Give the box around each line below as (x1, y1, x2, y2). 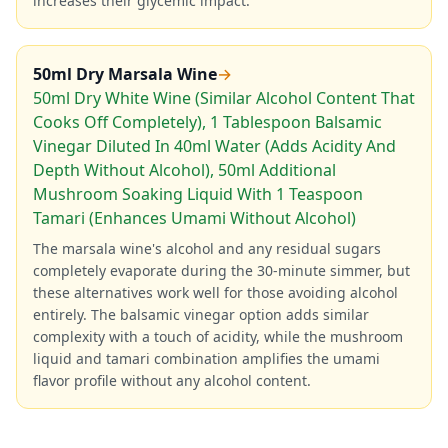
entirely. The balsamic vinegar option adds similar (33, 305, 369, 324)
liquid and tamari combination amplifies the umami (33, 349, 380, 368)
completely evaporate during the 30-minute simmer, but (33, 261, 410, 280)
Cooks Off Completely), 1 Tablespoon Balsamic (33, 111, 382, 133)
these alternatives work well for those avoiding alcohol (33, 283, 398, 302)
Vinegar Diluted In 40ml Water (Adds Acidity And (33, 135, 396, 157)
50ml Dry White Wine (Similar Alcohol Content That (33, 87, 415, 109)
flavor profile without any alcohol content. (33, 371, 311, 390)
